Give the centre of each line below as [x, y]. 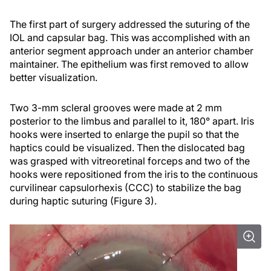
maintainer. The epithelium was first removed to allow [129, 64]
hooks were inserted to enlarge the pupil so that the [124, 135]
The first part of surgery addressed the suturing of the [130, 24]
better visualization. [54, 78]
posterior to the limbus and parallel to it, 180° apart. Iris [132, 121]
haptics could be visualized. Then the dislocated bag [127, 148]
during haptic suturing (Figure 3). [83, 201]
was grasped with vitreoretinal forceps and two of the [130, 161]
